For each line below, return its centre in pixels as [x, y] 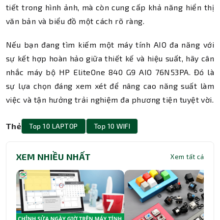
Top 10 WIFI [112, 126]
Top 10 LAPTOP [54, 126]
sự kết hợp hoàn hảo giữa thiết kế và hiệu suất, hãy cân [110, 58]
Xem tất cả [187, 157]
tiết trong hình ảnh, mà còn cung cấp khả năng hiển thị [110, 7]
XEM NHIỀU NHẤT [54, 157]
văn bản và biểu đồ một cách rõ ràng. [75, 21]
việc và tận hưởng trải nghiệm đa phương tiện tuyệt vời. [110, 99]
